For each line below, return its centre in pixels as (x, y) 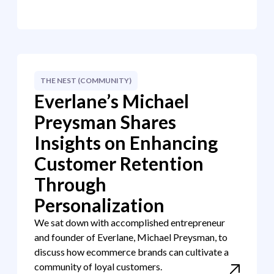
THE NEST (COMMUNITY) (86, 80)
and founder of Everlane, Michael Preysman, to (131, 237)
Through (70, 184)
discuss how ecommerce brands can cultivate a (131, 252)
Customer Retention (119, 163)
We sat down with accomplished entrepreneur (130, 222)
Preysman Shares (105, 122)
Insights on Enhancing (126, 143)
